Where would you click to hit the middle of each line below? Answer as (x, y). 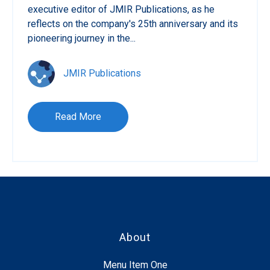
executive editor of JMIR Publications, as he (121, 10)
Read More (78, 117)
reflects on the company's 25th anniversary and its (133, 24)
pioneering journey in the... (82, 39)
